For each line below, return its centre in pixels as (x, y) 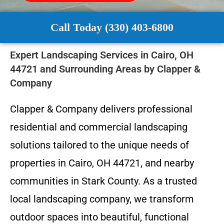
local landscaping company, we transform (102, 199)
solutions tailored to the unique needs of (99, 145)
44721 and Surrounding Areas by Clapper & (105, 69)
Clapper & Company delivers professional (101, 109)
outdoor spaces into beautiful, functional (99, 217)
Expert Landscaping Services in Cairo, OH (102, 55)
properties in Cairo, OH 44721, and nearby (102, 163)
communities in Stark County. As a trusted (103, 181)
